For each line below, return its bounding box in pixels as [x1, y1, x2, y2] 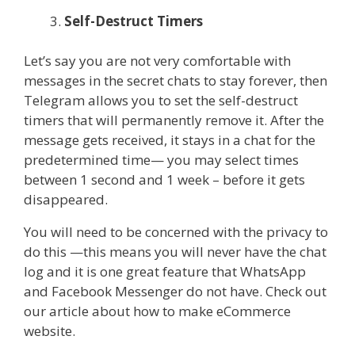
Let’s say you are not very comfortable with [24, 52, 291, 71]
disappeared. [24, 190, 108, 209]
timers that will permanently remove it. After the [24, 111, 324, 130]
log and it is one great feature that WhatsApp [24, 262, 306, 281]
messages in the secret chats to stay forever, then [24, 71, 327, 90]
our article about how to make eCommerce [24, 302, 291, 321]
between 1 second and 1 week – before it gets [24, 170, 305, 189]
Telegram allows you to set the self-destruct [24, 91, 298, 110]
